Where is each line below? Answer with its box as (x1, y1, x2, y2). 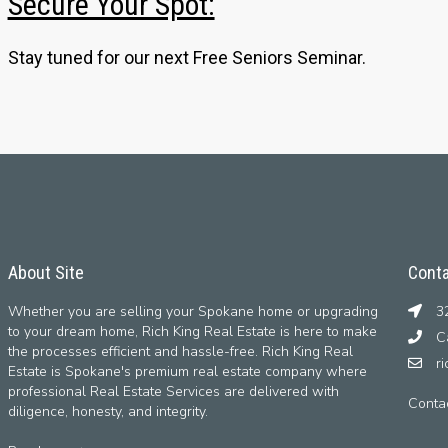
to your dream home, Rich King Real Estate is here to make (7, 322, 377, 342)
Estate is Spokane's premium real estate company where (7, 362, 367, 382)
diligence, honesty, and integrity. (7, 402, 208, 422)
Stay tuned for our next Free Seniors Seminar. (7, 47, 366, 69)
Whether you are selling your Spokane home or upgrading (7, 302, 378, 322)
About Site (7, 262, 84, 284)
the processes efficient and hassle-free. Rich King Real (7, 342, 353, 362)
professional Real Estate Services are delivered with (7, 382, 339, 402)
